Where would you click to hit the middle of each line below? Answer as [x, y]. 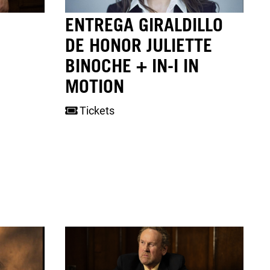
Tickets [96, 110]
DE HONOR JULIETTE [139, 44]
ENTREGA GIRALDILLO [144, 24]
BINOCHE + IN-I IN [132, 65]
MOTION [95, 85]
